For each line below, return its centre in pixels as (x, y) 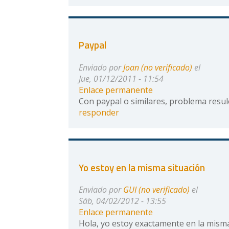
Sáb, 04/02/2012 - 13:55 (123, 201)
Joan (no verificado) (158, 67)
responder (99, 112)
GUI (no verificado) (157, 190)
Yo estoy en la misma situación (142, 167)
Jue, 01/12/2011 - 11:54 (121, 78)
